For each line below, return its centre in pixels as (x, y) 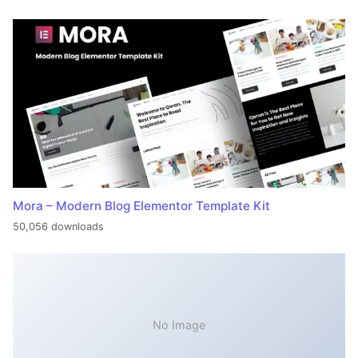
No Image (179, 325)
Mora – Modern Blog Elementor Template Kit (141, 206)
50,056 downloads (58, 226)
